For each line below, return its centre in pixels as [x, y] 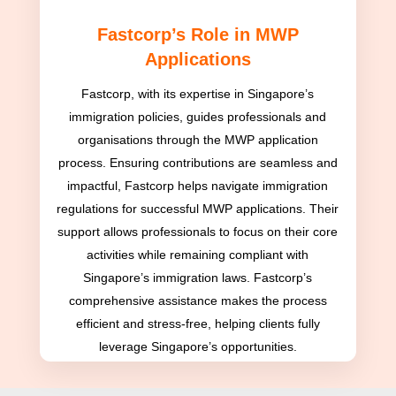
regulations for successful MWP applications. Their [198, 209]
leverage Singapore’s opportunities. [198, 347]
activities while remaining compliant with [198, 255]
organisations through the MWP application [198, 140]
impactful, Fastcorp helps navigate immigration [198, 186]
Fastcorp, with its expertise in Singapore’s [198, 94]
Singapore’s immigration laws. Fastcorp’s [198, 278]
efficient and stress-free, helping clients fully [198, 324]
